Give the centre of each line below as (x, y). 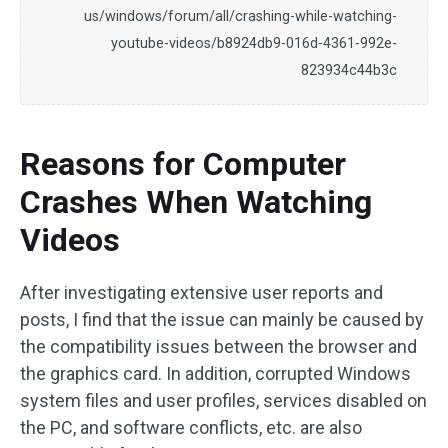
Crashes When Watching (196, 202)
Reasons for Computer (183, 164)
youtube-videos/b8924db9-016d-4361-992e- (254, 43)
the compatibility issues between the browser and (218, 346)
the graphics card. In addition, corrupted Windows (215, 373)
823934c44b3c (349, 70)
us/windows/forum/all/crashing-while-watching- (240, 16)
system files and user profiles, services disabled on (223, 400)
